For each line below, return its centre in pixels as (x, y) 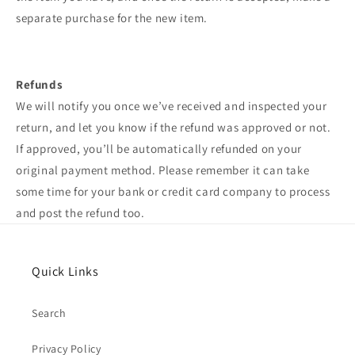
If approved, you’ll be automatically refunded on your (159, 148)
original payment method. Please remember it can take (163, 170)
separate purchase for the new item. (112, 17)
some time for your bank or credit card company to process (173, 191)
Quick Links (65, 271)
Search (49, 313)
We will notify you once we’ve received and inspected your (172, 105)
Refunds (40, 84)
